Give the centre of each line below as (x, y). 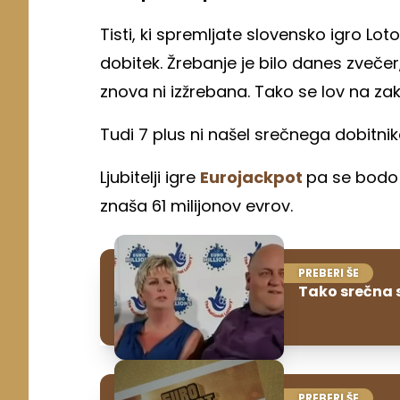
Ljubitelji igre (150, 177)
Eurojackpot (253, 177)
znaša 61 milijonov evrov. (199, 205)
